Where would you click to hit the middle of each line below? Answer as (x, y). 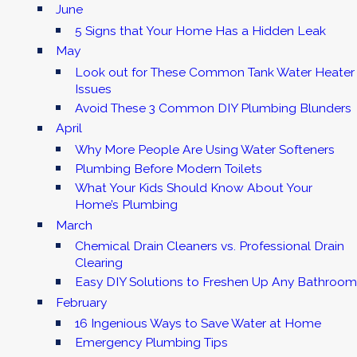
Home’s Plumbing (126, 205)
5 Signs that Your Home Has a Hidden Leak (200, 30)
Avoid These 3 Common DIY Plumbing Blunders (213, 108)
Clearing (98, 263)
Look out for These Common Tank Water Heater (214, 72)
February (82, 302)
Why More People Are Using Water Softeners (204, 149)
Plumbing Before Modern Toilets (168, 169)
